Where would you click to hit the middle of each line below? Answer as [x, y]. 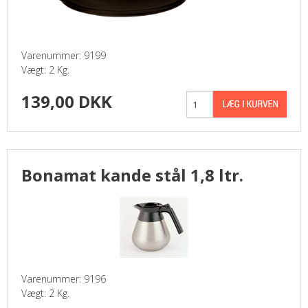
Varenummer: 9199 [64, 55]
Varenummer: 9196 [64, 279]
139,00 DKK [67, 101]
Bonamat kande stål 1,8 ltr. [132, 175]
